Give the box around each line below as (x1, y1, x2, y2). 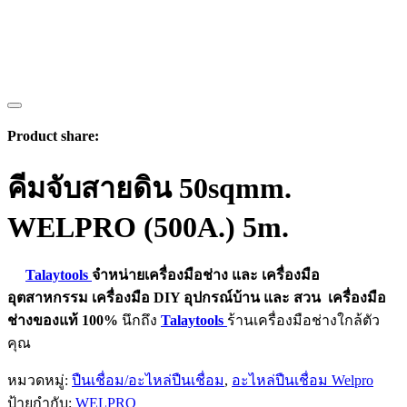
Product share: (7, 128, 99, 144)
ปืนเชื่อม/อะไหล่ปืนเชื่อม (72, 372, 224, 389)
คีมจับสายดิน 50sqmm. (7, 171, 292, 204)
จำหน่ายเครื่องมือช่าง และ (92, 267, 258, 283)
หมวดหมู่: (7, 372, 72, 389)
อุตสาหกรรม (7, 290, 88, 306)
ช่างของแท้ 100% (7, 313, 118, 329)
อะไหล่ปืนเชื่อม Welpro (232, 372, 373, 389)
